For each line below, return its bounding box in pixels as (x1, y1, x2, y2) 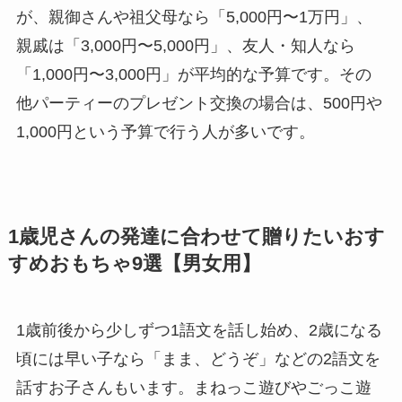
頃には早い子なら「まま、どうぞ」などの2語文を (15, 350, 380, 369)
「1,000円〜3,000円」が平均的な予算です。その (15, 66, 371, 84)
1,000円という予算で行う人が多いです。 (15, 123, 315, 142)
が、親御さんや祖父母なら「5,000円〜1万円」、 (15, 8, 372, 27)
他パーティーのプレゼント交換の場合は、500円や (15, 94, 382, 113)
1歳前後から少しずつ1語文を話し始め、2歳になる (15, 321, 382, 340)
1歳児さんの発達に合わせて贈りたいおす (7, 226, 385, 249)
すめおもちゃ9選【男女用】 (7, 253, 261, 275)
